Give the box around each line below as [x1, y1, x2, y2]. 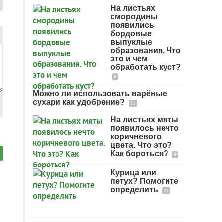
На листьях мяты [111, 115, 178, 124]
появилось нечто [111, 124, 179, 132]
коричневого [111, 132, 162, 141]
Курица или [111, 168, 156, 177]
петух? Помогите [111, 177, 178, 185]
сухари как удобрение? [33, 98, 127, 106]
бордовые [111, 29, 152, 38]
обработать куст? [111, 63, 181, 71]
